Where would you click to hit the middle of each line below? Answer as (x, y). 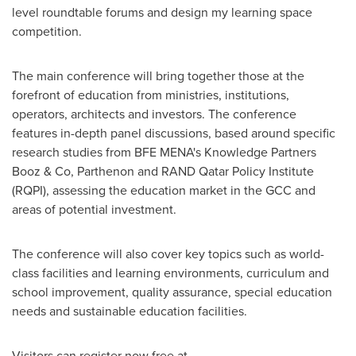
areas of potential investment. (97, 209)
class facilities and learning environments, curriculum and (170, 273)
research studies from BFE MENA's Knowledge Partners (164, 152)
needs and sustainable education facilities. (130, 311)
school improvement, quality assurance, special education (172, 292)
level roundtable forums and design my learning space (162, 12)
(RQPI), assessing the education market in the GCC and (164, 190)
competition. (47, 31)
